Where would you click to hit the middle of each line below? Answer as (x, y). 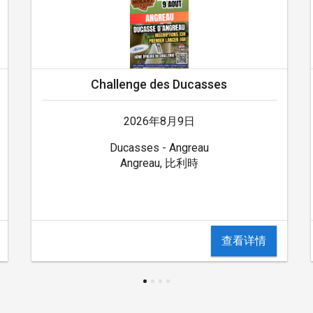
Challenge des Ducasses (159, 84)
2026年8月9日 (159, 121)
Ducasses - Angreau (159, 147)
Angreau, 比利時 (159, 163)
